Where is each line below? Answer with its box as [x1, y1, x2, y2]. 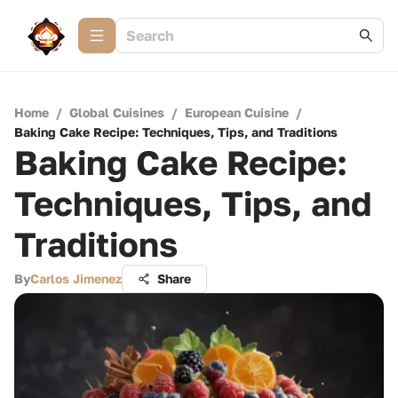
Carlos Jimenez [30, 271, 122, 286]
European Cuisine [185, 105, 289, 120]
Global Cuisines [69, 105, 164, 120]
